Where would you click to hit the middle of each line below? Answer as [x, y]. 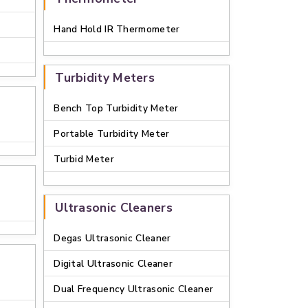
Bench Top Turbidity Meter [116, 108]
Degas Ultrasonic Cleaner [112, 238]
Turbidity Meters [105, 78]
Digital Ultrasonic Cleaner [113, 264]
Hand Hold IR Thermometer [117, 29]
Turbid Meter [84, 159]
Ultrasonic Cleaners [114, 208]
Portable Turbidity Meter [112, 134]
